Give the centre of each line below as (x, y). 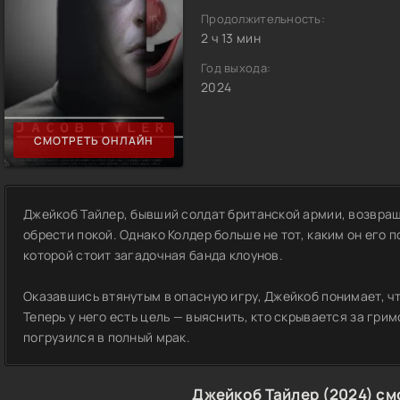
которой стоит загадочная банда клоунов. (153, 255)
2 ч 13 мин (231, 38)
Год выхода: (236, 68)
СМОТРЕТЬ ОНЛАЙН (94, 140)
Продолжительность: (263, 19)
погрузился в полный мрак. (107, 337)
